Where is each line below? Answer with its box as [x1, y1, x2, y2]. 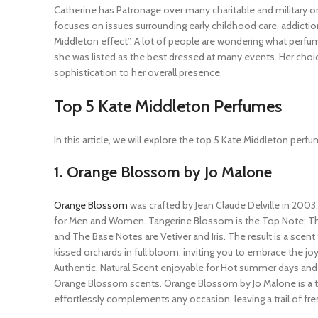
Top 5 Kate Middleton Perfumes [54, 95, 282, 116]
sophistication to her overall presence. [54, 65, 222, 79]
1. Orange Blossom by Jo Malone [54, 162, 272, 182]
